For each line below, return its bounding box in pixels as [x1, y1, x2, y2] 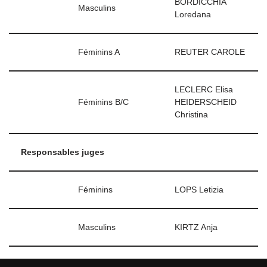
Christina [175, 110, 208, 119]
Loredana [175, 10, 211, 19]
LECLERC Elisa [175, 85, 233, 94]
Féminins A [78, 48, 120, 57]
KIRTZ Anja [175, 223, 218, 232]
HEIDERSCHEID [175, 98, 237, 107]
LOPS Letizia [175, 185, 223, 194]
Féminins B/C [78, 98, 129, 107]
